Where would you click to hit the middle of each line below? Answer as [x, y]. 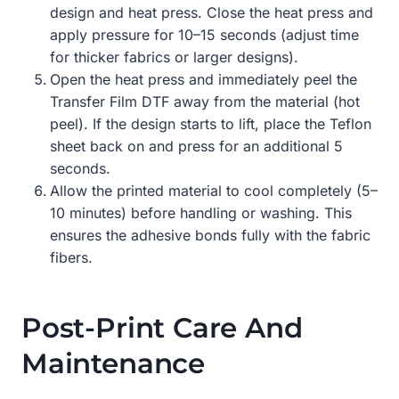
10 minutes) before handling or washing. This [201, 212]
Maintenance [113, 364]
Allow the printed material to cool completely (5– [214, 190]
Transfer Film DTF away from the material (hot [205, 101]
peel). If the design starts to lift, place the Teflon [211, 123]
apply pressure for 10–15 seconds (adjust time [204, 34]
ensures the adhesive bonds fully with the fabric [210, 235]
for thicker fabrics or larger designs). [174, 57]
